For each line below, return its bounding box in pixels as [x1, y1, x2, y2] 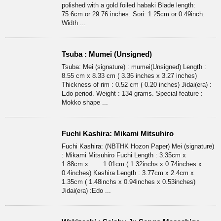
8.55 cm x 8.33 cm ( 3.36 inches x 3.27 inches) [62, 72, 197, 80]
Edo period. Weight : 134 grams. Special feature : [62, 90, 203, 98]
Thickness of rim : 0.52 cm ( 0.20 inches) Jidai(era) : [62, 81, 212, 89]
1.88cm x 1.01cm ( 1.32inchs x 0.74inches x [62, 160, 202, 168]
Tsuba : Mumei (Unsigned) [62, 50, 152, 59]
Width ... [62, 19, 86, 27]
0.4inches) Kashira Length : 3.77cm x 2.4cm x [62, 169, 194, 177]
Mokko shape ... [62, 99, 108, 107]
